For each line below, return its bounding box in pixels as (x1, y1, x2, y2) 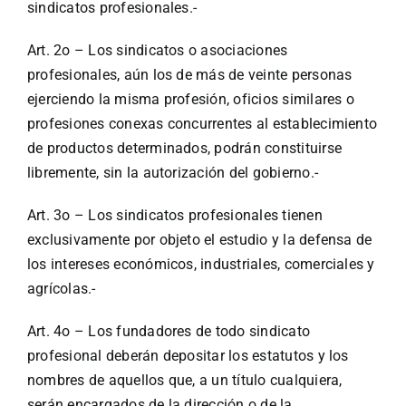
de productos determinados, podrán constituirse (26, 140, 343, 158)
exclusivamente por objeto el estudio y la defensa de (26, 231, 372, 249)
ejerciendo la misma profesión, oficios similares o (26, 91, 354, 109)
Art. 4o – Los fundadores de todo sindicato (26, 323, 311, 341)
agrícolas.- (26, 280, 96, 298)
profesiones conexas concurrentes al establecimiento (26, 115, 378, 133)
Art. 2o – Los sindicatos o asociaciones (26, 42, 288, 60)
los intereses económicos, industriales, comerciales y (26, 256, 375, 274)
